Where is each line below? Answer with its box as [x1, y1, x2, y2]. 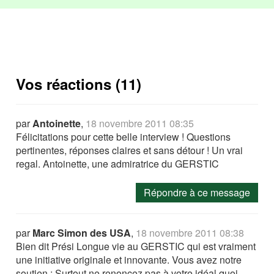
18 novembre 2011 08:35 [86, 116, 194, 130]
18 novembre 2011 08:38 [136, 226, 245, 240]
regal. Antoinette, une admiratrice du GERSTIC [16, 157, 220, 171]
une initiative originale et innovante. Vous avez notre [16, 253, 242, 267]
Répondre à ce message [143, 185, 250, 199]
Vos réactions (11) [16, 73, 142, 94]
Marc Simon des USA [32, 226, 131, 240]
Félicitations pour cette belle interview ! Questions [16, 130, 231, 144]
